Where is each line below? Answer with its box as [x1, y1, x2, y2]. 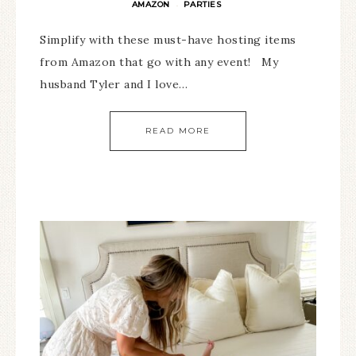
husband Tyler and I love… [40, 77, 188, 91]
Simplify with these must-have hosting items [40, 33, 296, 47]
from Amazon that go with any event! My [40, 55, 278, 69]
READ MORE [145, 126, 211, 136]
